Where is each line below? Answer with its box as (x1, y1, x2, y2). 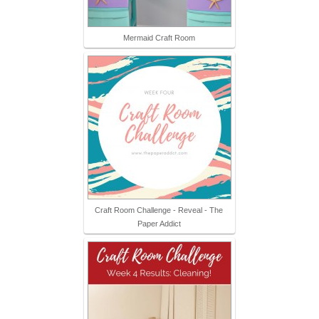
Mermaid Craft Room (122, 33, 195, 43)
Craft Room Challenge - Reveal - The (95, 206, 223, 215)
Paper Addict (137, 219, 181, 229)
